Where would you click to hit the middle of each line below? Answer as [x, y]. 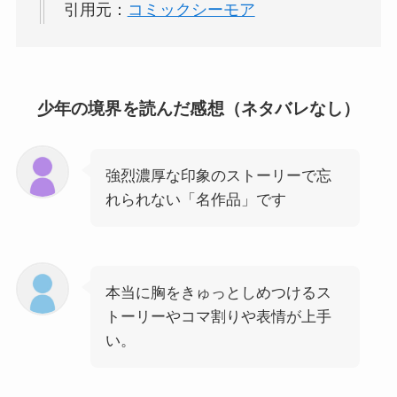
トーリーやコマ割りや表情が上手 [218, 316]
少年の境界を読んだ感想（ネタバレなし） [198, 108]
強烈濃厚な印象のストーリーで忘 [218, 176]
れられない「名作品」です [195, 200]
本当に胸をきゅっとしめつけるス [218, 292]
